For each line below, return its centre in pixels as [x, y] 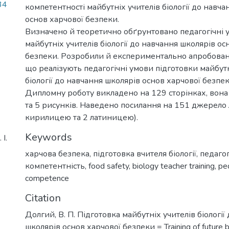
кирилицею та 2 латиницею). [82, 117]
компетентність [55, 166]
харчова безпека [57, 154]
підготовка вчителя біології [145, 154]
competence [47, 178]
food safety [109, 166]
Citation [43, 198]
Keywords [49, 137]
